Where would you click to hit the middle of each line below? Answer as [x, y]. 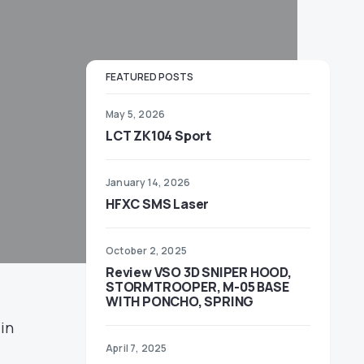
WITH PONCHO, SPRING [180, 301]
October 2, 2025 [146, 251]
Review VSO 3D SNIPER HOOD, [199, 272]
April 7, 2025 [136, 348]
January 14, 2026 [148, 182]
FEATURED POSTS [149, 77]
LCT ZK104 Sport [158, 136]
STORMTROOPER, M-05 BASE [197, 287]
